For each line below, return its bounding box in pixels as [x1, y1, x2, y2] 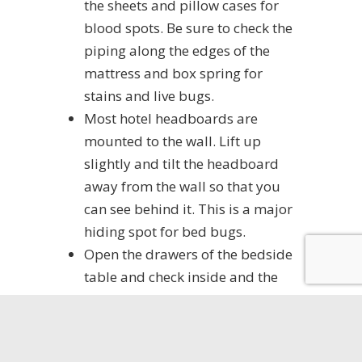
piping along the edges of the [84, 40, 270, 60]
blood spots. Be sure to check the [84, 18, 293, 37]
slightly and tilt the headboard [84, 154, 279, 173]
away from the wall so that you [84, 176, 280, 196]
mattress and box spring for [84, 63, 263, 82]
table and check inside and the [84, 267, 278, 286]
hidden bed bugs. [84, 312, 196, 331]
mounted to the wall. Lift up [84, 131, 261, 150]
